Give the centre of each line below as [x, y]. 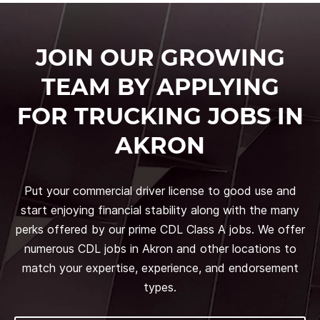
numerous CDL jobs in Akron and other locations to [160, 248]
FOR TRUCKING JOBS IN [160, 116]
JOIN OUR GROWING [160, 57]
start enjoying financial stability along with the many [160, 210]
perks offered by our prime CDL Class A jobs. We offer [160, 229]
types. [160, 287]
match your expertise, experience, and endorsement [160, 267]
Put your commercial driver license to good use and [160, 190]
